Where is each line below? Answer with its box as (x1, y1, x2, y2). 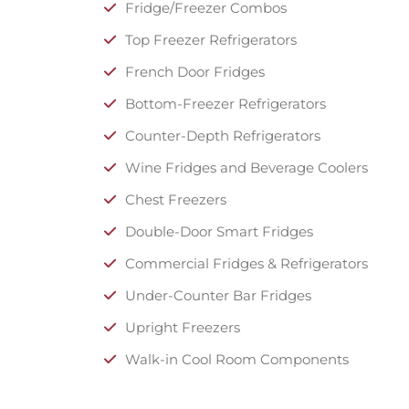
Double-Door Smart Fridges (125, 222, 313, 240)
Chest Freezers (125, 190, 226, 208)
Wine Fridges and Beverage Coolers (125, 158, 368, 176)
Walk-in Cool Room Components (125, 350, 349, 368)
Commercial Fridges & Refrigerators (125, 254, 368, 272)
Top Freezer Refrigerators (125, 30, 297, 48)
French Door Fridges (125, 62, 265, 80)
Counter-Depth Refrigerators (125, 126, 320, 144)
